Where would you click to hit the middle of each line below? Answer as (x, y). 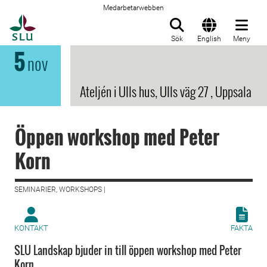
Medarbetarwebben (133, 8)
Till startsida (65, 21)
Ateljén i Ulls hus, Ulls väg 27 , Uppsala (166, 91)
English (209, 39)
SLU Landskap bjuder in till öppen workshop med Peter (128, 250)
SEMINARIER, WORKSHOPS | (60, 190)
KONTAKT (31, 228)
